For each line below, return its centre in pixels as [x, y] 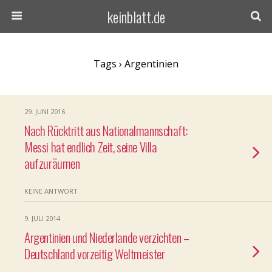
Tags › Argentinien [136, 64]
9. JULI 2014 [42, 218]
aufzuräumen [52, 163]
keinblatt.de [136, 16]
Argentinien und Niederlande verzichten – [107, 237]
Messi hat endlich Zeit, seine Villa [91, 147]
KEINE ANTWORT [51, 191]
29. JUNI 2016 [45, 111]
